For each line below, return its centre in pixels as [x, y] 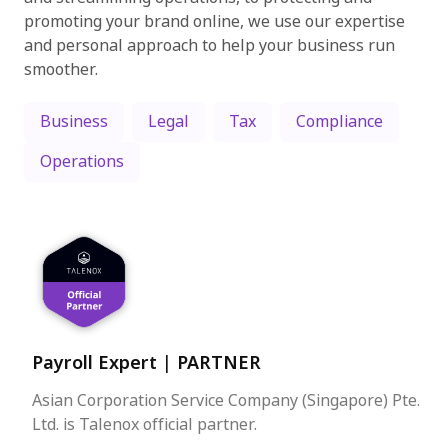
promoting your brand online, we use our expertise [214, 21]
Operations [82, 161]
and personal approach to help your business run [209, 45]
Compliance [339, 121]
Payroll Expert [97, 363]
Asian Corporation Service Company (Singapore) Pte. [226, 400]
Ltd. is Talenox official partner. [144, 424]
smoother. [61, 69]
